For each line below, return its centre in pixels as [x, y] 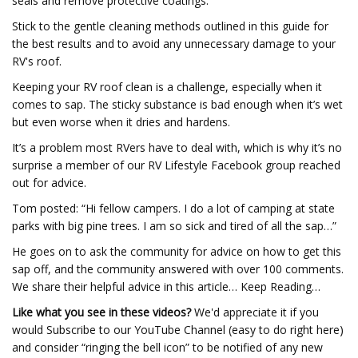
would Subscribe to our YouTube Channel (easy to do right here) [178, 330]
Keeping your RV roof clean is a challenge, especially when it [167, 87]
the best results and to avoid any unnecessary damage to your [174, 44]
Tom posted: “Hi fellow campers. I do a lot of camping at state [173, 208]
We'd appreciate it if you [255, 312]
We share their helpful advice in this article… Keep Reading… [166, 286]
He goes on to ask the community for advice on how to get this [177, 251]
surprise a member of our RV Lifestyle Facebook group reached [176, 165]
